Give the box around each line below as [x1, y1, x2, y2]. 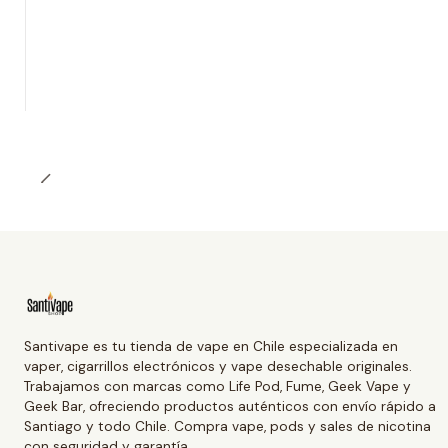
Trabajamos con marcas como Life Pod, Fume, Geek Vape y [24, 377, 411, 395]
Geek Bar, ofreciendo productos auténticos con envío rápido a [24, 397, 436, 415]
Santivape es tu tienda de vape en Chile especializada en [24, 337, 398, 355]
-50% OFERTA [58, 11, 135, 26]
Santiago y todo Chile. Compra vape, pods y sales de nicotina [24, 417, 431, 435]
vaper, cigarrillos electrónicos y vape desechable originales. [24, 357, 412, 375]
